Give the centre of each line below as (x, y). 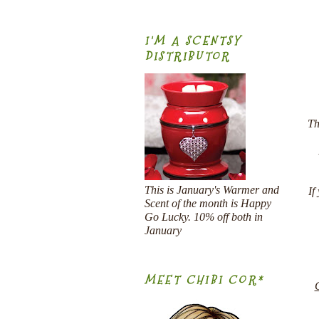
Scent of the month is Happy (208, 203)
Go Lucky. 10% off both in (204, 217)
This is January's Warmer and (212, 190)
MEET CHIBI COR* (204, 281)
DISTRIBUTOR (188, 56)
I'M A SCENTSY (193, 41)
